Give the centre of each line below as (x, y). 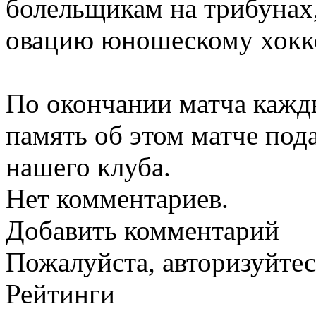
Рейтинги (60, 293)
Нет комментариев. (117, 198)
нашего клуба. (88, 166)
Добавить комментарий (142, 230)
